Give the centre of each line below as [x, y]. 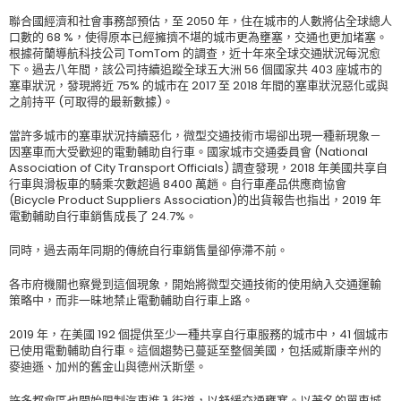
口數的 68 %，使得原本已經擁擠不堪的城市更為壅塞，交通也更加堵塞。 [198, 37]
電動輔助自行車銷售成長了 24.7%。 [103, 216]
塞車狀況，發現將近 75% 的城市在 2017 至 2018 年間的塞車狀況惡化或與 [199, 85]
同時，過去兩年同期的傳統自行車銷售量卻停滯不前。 [149, 250]
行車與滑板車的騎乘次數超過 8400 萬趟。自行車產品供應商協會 [178, 184]
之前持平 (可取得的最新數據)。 [91, 102]
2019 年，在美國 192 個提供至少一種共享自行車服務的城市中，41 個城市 [199, 334]
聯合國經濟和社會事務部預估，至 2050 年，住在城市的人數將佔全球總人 [200, 21]
